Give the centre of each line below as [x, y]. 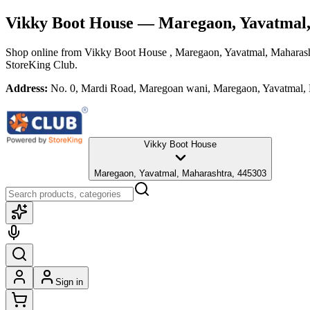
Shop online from [45, 52]
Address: [27, 88]
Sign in [69, 282]
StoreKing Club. [42, 64]
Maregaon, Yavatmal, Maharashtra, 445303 [180, 173]
